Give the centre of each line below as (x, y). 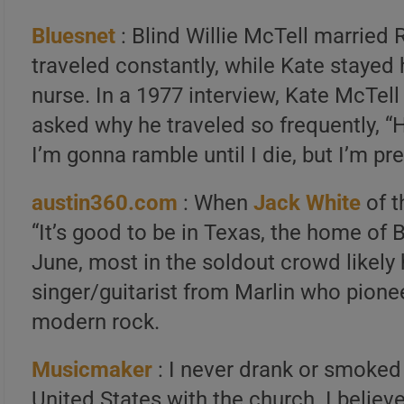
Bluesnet (74, 36)
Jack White (308, 203)
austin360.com (105, 203)
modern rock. (96, 322)
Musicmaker (92, 370)
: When (216, 203)
